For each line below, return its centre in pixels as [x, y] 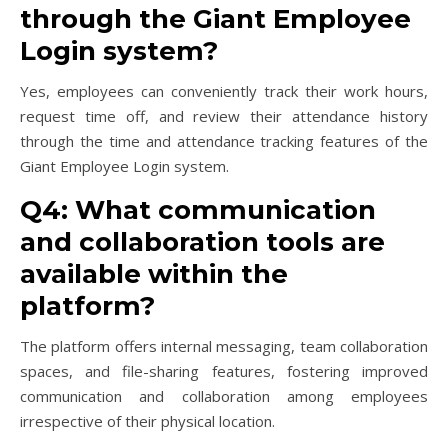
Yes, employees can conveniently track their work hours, [224, 91]
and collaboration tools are [202, 242]
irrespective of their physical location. [147, 421]
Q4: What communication [198, 210]
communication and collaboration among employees [224, 396]
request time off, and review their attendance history [224, 116]
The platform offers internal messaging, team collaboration [224, 346]
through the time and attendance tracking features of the [224, 141]
